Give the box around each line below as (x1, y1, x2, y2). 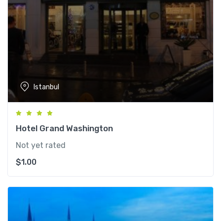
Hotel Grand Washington (16, 123, 113, 134)
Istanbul (34, 82, 59, 91)
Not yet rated (16, 141, 66, 150)
